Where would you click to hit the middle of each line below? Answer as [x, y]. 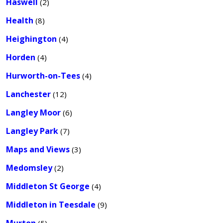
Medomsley [29, 168]
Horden [21, 57]
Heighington [31, 39]
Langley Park [32, 131]
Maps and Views [38, 149]
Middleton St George [48, 186]
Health [20, 20]
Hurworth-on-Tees [43, 76]
